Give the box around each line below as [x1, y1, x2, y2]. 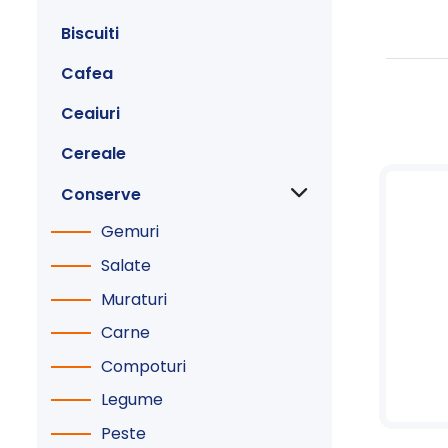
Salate [101, 253, 151, 277]
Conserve [61, 182, 141, 206]
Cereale [61, 141, 126, 165]
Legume [101, 388, 163, 412]
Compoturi [101, 354, 186, 378]
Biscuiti [61, 21, 119, 45]
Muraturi [101, 287, 167, 311]
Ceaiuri [61, 101, 120, 125]
